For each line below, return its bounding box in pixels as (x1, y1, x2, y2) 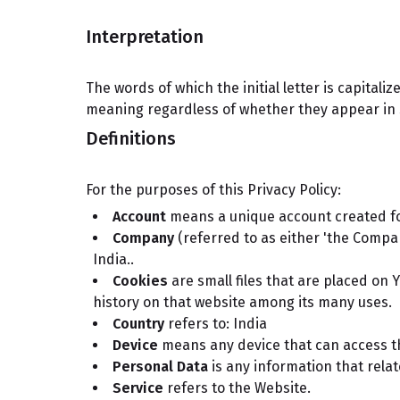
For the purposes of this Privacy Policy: (86, 181, 341, 198)
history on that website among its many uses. (93, 294, 392, 311)
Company (112, 229, 174, 246)
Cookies (112, 272, 168, 289)
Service (112, 379, 163, 396)
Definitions (86, 128, 176, 149)
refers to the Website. (163, 379, 311, 396)
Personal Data (112, 358, 208, 375)
